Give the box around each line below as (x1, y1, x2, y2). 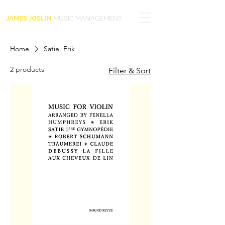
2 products (10, 65, 44, 74)
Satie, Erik (44, 44, 75, 53)
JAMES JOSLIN (6, 15, 52, 22)
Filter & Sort (108, 66, 151, 75)
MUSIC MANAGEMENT (52, 15, 122, 22)
